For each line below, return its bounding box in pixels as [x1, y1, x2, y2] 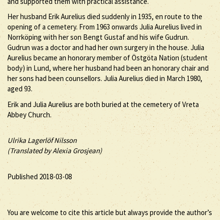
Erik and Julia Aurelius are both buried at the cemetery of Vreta [7, 99, 199, 109]
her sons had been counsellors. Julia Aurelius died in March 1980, [7, 74, 202, 83]
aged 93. [7, 84, 32, 93]
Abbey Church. [7, 110, 52, 119]
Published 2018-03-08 [7, 171, 72, 181]
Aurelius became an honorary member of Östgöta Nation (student [7, 53, 208, 62]
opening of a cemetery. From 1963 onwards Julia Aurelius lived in [7, 22, 202, 31]
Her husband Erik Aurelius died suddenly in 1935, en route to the [7, 12, 202, 21]
